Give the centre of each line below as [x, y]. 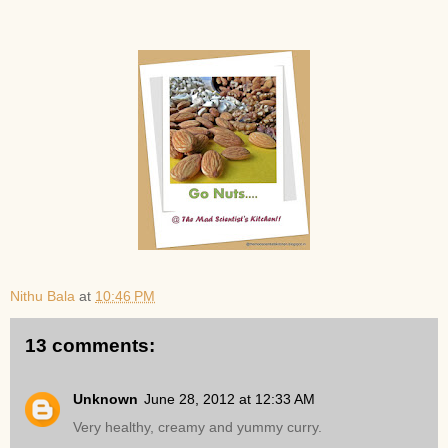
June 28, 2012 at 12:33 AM [229, 399]
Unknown [105, 399]
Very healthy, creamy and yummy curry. [197, 427]
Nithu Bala [42, 295]
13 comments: [90, 345]
